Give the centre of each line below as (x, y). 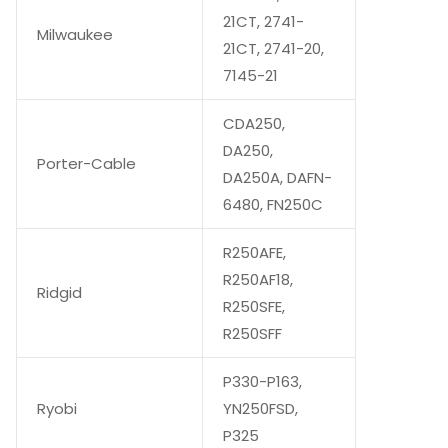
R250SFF (252, 333)
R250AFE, (254, 252)
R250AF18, (258, 279)
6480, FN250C (273, 204)
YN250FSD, (260, 408)
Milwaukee (75, 34)
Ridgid (59, 292)
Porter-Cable (86, 163)
